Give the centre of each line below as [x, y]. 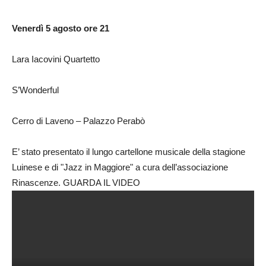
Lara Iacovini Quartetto [56, 59]
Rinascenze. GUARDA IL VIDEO [76, 183]
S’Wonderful [35, 90]
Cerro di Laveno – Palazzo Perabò [78, 121]
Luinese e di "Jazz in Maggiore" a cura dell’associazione [120, 167]
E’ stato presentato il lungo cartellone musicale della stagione [129, 152]
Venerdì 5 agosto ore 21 [61, 28]
